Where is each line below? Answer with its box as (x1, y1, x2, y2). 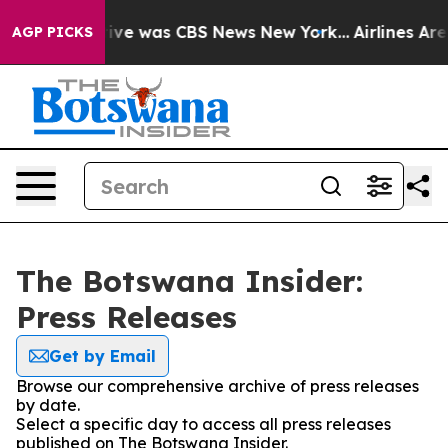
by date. (16, 395, 80, 415)
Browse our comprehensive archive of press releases (16, 376, 419, 396)
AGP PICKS (12, 23, 93, 41)
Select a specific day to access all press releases (16, 414, 391, 434)
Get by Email (49, 346, 156, 366)
